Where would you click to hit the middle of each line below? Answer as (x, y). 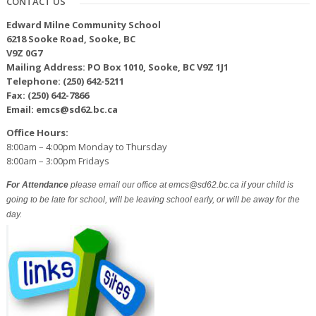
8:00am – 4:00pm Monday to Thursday (86, 146)
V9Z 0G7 (24, 53)
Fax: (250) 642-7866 (47, 95)
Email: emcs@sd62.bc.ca (62, 109)
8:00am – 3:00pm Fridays (57, 160)
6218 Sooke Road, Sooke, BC (71, 38)
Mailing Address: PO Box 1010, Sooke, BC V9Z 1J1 (117, 67)
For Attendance (38, 184)
